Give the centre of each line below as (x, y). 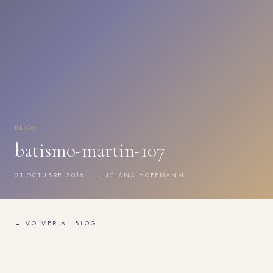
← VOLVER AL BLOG (56, 224)
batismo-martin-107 (90, 151)
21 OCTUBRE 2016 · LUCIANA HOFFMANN (100, 175)
